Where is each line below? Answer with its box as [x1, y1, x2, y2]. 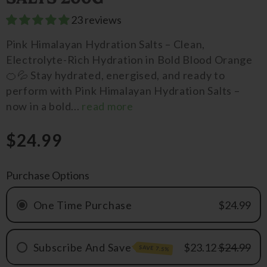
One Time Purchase [33, 198, 132, 212]
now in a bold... [6, 100, 82, 113]
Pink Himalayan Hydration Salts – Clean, [6, 38, 206, 51]
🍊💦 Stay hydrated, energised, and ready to [6, 69, 225, 82]
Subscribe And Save [33, 240, 132, 254]
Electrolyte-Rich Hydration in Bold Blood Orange [6, 53, 253, 66]
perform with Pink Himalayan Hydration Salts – [6, 84, 240, 97]
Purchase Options [6, 169, 89, 182]
